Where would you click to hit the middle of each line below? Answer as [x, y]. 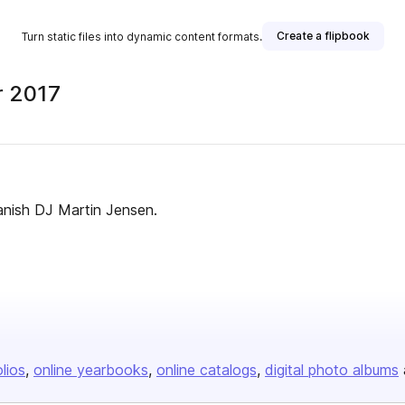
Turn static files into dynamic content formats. [141, 36]
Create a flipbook [323, 36]
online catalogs [207, 370]
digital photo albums [332, 370]
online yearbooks [91, 370]
